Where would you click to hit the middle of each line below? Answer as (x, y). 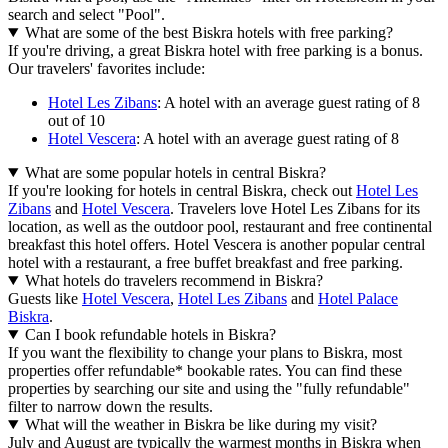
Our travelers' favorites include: (106, 68)
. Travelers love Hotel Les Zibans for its (295, 208)
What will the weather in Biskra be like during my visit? (200, 424)
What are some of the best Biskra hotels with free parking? (208, 32)
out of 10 (76, 120)
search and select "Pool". (86, 14)
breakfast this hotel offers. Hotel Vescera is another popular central (216, 244)
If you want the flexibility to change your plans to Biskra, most (205, 352)
